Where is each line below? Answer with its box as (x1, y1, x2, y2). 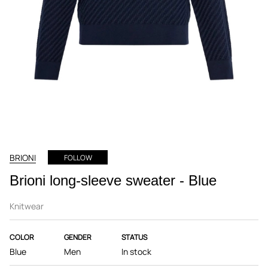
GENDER (64, 232, 92, 242)
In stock (121, 246, 151, 257)
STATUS (121, 232, 147, 242)
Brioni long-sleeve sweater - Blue (10, 172, 217, 188)
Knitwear (10, 200, 44, 212)
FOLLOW (63, 153, 92, 163)
